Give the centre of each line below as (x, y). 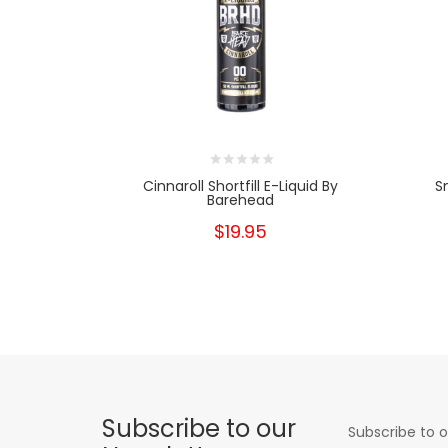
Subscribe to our (199, 429)
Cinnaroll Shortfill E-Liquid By (241, 186)
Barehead (241, 200)
